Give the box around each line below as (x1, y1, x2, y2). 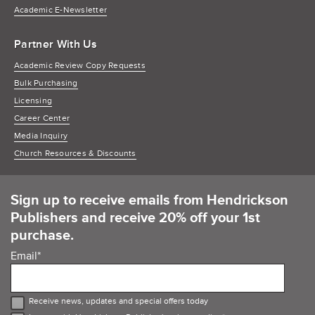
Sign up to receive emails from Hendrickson (11, 191, 288, 209)
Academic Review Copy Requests (14, 60, 146, 71)
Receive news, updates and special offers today (29, 295, 208, 307)
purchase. (11, 226, 74, 244)
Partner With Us (14, 37, 98, 51)
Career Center (14, 112, 70, 124)
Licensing (14, 95, 53, 106)
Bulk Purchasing (14, 77, 78, 89)
